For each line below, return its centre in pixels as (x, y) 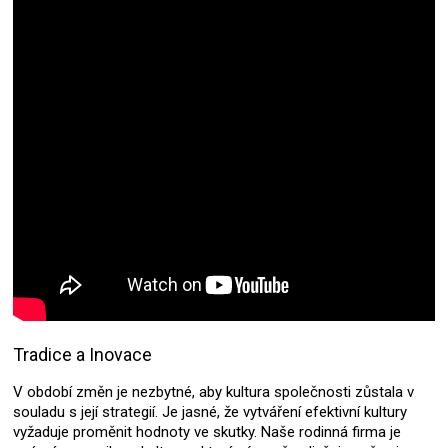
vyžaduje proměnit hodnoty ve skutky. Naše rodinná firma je (207, 432)
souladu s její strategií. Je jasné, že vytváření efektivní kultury (210, 412)
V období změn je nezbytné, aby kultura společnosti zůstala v (213, 392)
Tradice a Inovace (82, 355)
